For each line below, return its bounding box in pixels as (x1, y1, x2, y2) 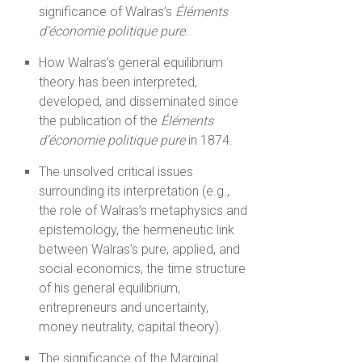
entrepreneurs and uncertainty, (39, 300, 209, 316)
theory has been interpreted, (39, 74, 198, 90)
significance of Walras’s (39, 4, 176, 20)
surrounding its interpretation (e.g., (39, 183, 230, 200)
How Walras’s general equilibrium (39, 55, 224, 71)
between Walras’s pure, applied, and (39, 242, 241, 258)
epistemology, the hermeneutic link (39, 222, 235, 238)
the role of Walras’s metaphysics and (39, 203, 248, 219)
